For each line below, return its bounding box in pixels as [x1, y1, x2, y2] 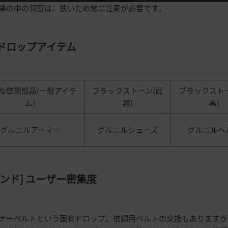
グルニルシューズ [97, 124, 158, 135]
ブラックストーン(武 [92, 84, 163, 96]
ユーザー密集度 [25, 171, 97, 186]
